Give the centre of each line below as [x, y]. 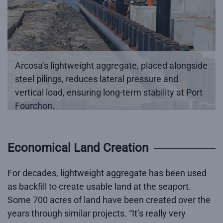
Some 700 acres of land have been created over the [109, 200]
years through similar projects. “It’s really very [97, 214]
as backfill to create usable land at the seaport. [99, 187]
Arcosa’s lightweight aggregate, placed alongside [111, 66]
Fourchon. [35, 106]
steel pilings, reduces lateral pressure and [97, 79]
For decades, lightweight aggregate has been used [107, 173]
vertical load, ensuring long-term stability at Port [109, 93]
